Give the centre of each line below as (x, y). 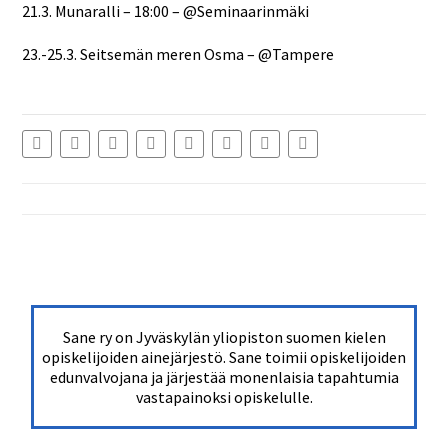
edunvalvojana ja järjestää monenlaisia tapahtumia (224, 377)
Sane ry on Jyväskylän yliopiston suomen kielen (224, 337)
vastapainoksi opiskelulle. (224, 397)
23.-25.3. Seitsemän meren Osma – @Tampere (177, 54)
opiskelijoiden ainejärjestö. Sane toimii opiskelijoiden (224, 357)
